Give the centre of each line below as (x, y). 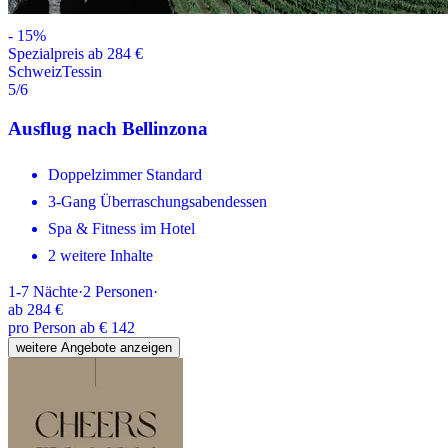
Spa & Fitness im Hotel (121, 228)
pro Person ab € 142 (71, 327)
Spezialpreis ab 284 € (75, 54)
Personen (124, 291)
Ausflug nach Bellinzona (108, 128)
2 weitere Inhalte (100, 255)
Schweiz (35, 72)
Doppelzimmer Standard (125, 174)
